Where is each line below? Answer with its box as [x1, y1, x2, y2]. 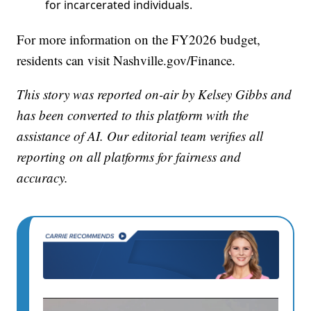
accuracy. [17, 168, 69, 186]
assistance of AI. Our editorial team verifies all [17, 126, 264, 144]
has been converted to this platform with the [17, 106, 249, 124]
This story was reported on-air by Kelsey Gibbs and [17, 85, 292, 103]
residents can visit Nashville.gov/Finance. [17, 51, 236, 69]
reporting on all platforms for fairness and [17, 147, 242, 165]
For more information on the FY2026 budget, [17, 30, 261, 48]
